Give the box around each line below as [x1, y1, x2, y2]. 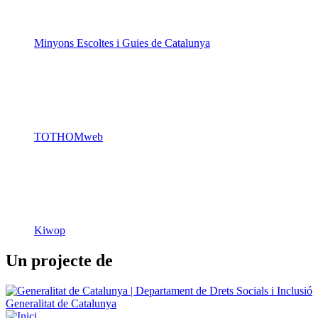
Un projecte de [6, 251, 113, 270]
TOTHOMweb [34, 130, 103, 143]
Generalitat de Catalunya [6, 297, 116, 309]
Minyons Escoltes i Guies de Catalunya [34, 36, 210, 49]
